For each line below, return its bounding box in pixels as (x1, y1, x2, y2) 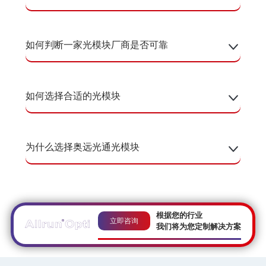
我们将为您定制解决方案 (156, 220, 242, 232)
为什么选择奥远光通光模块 (25, 140, 140, 153)
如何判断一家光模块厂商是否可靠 (25, 37, 168, 51)
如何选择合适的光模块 (25, 88, 121, 102)
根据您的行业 (156, 209, 203, 220)
